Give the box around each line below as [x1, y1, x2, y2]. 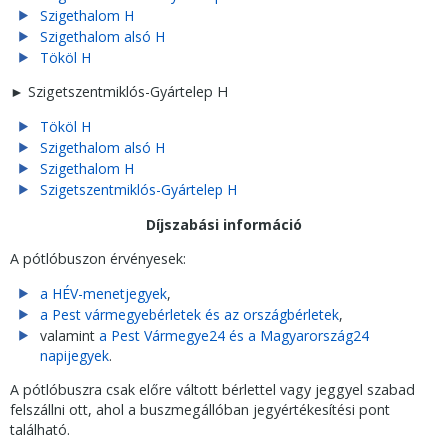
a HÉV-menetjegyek [40, 284, 167, 304]
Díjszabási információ [146, 214, 302, 234]
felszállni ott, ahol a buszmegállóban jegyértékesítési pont [10, 400, 390, 420]
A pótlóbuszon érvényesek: [10, 248, 186, 268]
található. [10, 420, 70, 440]
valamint [40, 326, 99, 346]
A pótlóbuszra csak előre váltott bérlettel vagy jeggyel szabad [10, 380, 415, 400]
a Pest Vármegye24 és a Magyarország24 [99, 326, 369, 346]
